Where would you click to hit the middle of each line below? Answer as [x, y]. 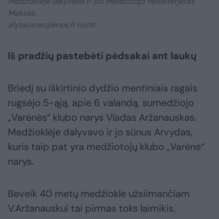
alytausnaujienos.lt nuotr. [53, 25]
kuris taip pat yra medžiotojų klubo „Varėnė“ [106, 147]
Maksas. [22, 13]
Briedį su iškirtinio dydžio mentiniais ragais [103, 88]
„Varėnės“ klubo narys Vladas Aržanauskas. [102, 118]
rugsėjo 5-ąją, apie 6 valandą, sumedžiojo [101, 103]
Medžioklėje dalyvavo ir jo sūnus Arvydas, [100, 132]
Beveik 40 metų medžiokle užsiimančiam [99, 194]
